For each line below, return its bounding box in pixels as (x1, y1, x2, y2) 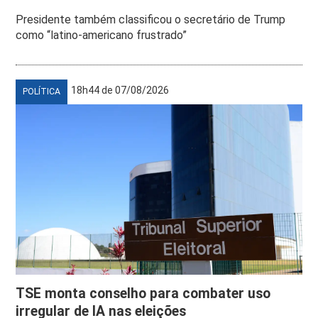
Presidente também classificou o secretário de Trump (16, 12, 286, 26)
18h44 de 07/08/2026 (71, 84, 170, 96)
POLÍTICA (23, 86, 61, 97)
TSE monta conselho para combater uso (16, 285, 271, 302)
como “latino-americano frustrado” (16, 28, 187, 42)
